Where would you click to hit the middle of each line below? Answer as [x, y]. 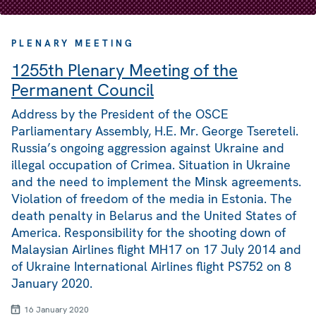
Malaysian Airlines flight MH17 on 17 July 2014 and [156, 250]
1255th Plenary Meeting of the [124, 71]
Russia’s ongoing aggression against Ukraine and [148, 148]
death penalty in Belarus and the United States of [154, 216]
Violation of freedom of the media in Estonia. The [152, 199]
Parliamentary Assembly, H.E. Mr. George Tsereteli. [155, 131]
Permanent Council [83, 90]
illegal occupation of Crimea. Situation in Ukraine [151, 165]
